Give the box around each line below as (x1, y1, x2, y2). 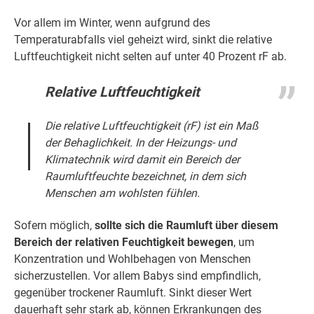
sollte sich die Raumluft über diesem (95, 219, 278, 233)
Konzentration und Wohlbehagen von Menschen (14, 252, 251, 266)
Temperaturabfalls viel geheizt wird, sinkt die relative (14, 33, 272, 47)
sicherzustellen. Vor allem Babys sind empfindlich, (14, 269, 261, 283)
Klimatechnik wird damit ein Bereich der (45, 153, 240, 167)
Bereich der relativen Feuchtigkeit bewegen (14, 235, 233, 250)
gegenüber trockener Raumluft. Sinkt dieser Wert (14, 286, 252, 300)
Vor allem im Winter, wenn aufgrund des (14, 16, 210, 30)
